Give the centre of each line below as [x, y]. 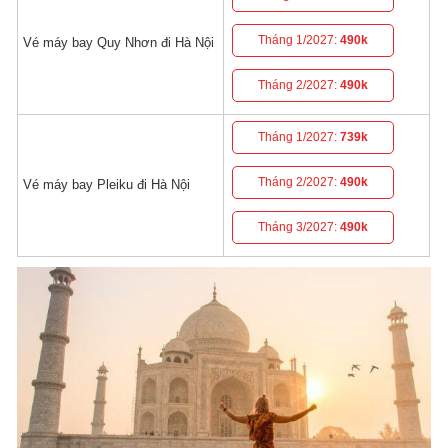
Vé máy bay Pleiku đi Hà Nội [107, 185]
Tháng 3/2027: [299, 227]
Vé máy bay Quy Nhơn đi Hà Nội [119, 43]
